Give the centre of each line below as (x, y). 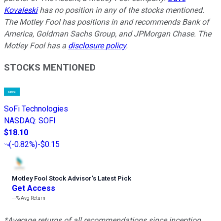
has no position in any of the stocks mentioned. (121, 10)
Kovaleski (21, 10)
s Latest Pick (112, 179)
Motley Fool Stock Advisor (52, 179)
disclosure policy (97, 45)
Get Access (34, 188)
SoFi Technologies (36, 109)
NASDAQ (19, 121)
